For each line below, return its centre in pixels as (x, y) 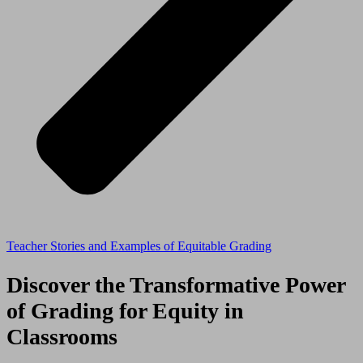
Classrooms (62, 337)
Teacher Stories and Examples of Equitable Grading (139, 246)
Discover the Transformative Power (176, 285)
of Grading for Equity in (125, 311)
